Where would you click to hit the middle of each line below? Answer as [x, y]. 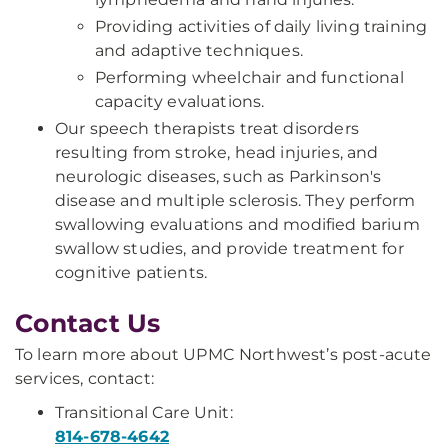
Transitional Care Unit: [144, 412]
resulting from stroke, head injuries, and [217, 152]
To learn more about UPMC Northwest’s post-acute [223, 354]
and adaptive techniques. [199, 50]
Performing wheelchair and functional [249, 77]
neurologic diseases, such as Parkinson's [218, 176]
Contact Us [88, 323]
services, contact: [84, 378]
